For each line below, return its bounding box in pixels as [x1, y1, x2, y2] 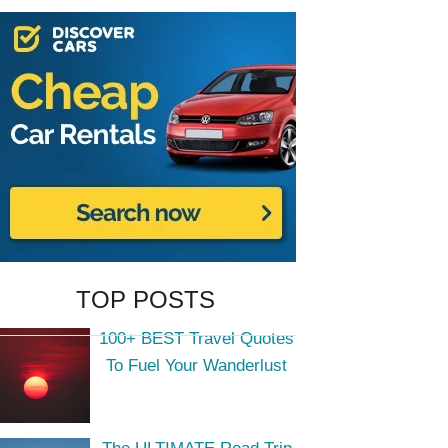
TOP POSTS [76, 286, 215, 313]
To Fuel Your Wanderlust [106, 356, 288, 375]
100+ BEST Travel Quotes [99, 329, 295, 348]
